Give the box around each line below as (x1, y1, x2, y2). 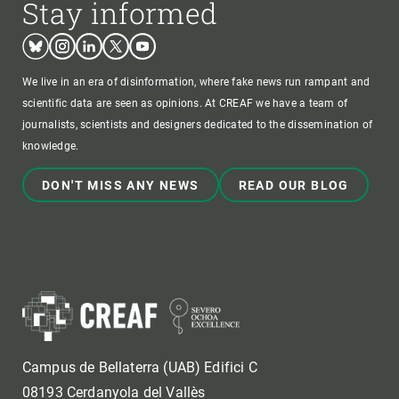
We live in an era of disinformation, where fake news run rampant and (22, 76, 370, 89)
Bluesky (21, 30, 67, 44)
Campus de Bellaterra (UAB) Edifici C (22, 359, 257, 377)
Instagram (48, 30, 106, 44)
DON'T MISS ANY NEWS (42, 178, 199, 193)
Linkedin (75, 30, 125, 44)
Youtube (128, 30, 176, 44)
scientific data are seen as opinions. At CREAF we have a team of (22, 97, 348, 110)
